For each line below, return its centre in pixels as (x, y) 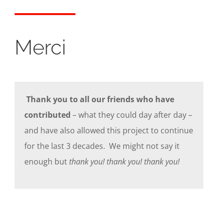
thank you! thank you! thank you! (124, 161)
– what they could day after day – (131, 115)
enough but (47, 161)
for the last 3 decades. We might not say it (102, 146)
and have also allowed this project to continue (109, 130)
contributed (47, 115)
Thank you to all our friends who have (99, 99)
